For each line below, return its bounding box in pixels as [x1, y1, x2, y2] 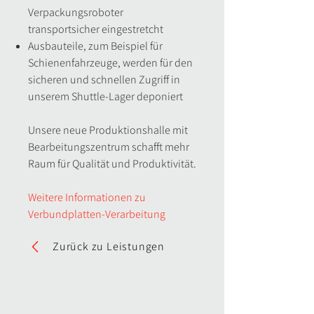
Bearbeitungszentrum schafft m [28, 139, 174, 154]
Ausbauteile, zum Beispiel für [28, 39, 163, 53]
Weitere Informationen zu [28, 190, 146, 205]
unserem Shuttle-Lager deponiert [28, 89, 183, 104]
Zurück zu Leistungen [53, 239, 165, 254]
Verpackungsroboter [28, 5, 123, 20]
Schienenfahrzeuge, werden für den [28, 55, 193, 70]
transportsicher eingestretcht [28, 22, 163, 36]
